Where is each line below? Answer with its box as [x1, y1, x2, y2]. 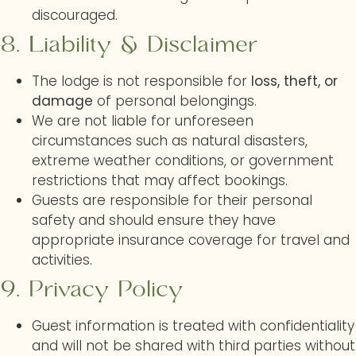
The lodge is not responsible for [32, 72, 251, 91]
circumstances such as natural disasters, [32, 131, 308, 150]
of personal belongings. [93, 91, 257, 110]
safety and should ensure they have [32, 211, 276, 230]
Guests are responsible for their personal [32, 191, 312, 210]
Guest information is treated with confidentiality [32, 316, 354, 335]
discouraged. [32, 6, 118, 25]
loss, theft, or [251, 72, 338, 91]
